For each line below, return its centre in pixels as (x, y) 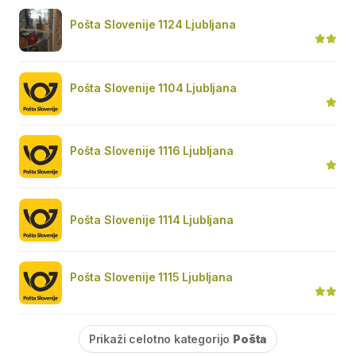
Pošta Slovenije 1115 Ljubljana (151, 277)
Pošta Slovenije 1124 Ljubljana (153, 24)
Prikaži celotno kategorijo (161, 339)
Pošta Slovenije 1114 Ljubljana (152, 219)
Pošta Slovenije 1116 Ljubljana (152, 150)
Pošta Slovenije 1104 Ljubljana (153, 87)
